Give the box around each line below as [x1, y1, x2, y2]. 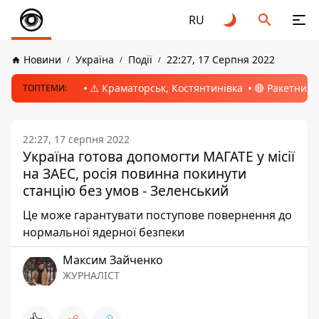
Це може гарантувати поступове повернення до [23, 207, 292, 223]
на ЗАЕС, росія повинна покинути [23, 164, 246, 183]
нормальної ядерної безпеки [23, 224, 184, 240]
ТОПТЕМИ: [23, 82, 67, 94]
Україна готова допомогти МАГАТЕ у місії [23, 147, 295, 166]
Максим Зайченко [63, 252, 163, 268]
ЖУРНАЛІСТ [63, 268, 120, 282]
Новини [23, 53, 61, 66]
